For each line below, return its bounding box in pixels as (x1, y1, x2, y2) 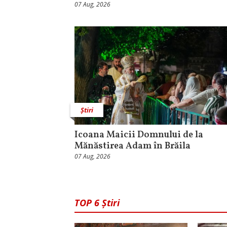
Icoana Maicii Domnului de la (74, 129, 203, 142)
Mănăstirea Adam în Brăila (74, 140, 191, 153)
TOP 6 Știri (74, 197, 120, 209)
